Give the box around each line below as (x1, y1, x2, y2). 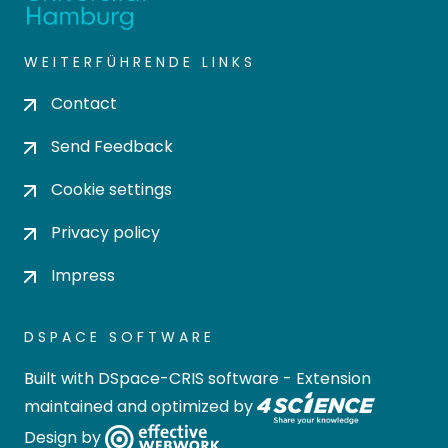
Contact (51, 92, 117, 115)
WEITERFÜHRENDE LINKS (24, 52, 256, 72)
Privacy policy (51, 221, 160, 244)
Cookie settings (51, 178, 172, 201)
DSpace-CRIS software (98, 367, 279, 390)
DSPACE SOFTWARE (24, 327, 215, 347)
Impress (51, 264, 115, 287)
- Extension (279, 367, 371, 390)
